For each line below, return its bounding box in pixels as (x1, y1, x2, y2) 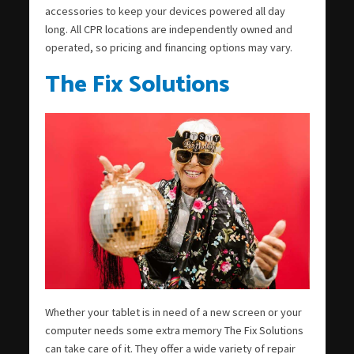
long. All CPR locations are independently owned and (44, 21, 292, 36)
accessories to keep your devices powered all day (44, 3, 285, 18)
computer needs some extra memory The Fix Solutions (44, 322, 303, 337)
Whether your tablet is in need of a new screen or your (44, 304, 302, 319)
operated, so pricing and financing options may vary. (44, 40, 292, 55)
